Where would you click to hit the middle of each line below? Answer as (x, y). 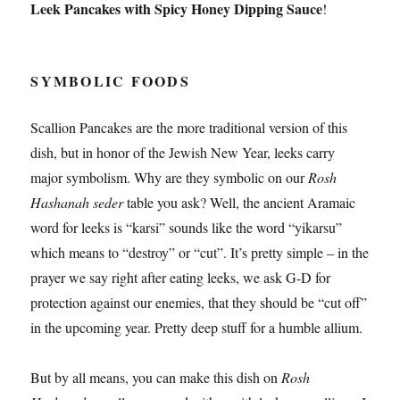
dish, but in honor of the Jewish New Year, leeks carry (183, 152)
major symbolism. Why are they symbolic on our (170, 177)
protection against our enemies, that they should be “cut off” (199, 302)
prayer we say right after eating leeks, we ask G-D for (181, 277)
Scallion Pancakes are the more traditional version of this (189, 127)
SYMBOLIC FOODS (110, 80)
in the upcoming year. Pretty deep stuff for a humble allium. (197, 327)
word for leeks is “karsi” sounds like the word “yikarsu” (187, 227)
